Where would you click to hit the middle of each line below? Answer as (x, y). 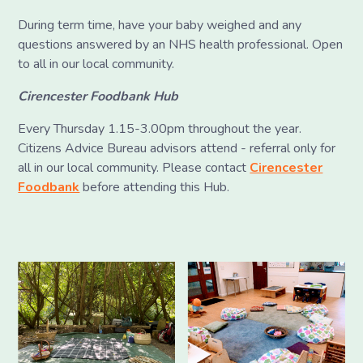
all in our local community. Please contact (134, 167)
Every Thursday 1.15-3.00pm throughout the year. (160, 128)
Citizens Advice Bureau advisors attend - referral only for (177, 148)
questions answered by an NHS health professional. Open (181, 44)
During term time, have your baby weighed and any (160, 25)
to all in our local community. (96, 64)
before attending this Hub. (155, 187)
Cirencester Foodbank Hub (98, 96)
